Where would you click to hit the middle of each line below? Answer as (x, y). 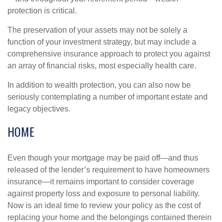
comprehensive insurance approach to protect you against (109, 54)
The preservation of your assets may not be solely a (97, 30)
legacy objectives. (39, 109)
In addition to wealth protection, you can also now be (99, 85)
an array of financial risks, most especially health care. (102, 66)
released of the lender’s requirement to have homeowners (109, 170)
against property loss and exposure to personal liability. (104, 194)
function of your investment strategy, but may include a (102, 42)
